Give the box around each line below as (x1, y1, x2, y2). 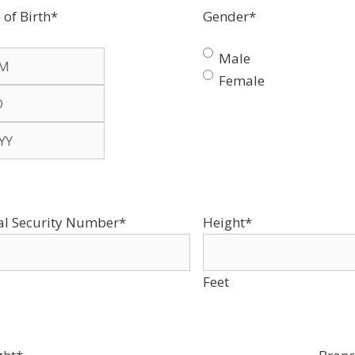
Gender (203, 6, 249, 25)
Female (219, 71, 265, 90)
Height (203, 212, 245, 231)
